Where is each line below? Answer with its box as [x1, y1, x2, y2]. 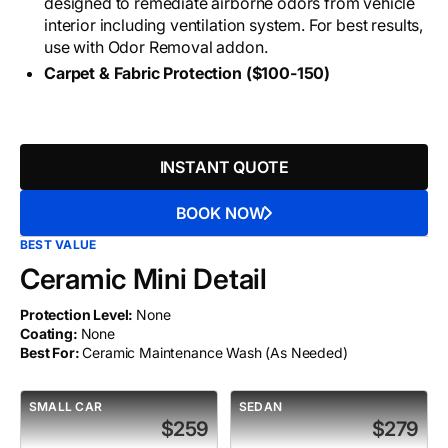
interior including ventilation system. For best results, [44, 15, 424, 36]
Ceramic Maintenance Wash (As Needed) [82, 344, 348, 362]
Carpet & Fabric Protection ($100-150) [44, 63, 331, 84]
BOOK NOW [175, 203, 265, 224]
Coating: [20, 325, 81, 343]
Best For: [20, 344, 83, 362]
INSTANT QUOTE [159, 157, 289, 178]
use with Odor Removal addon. [44, 37, 268, 58]
